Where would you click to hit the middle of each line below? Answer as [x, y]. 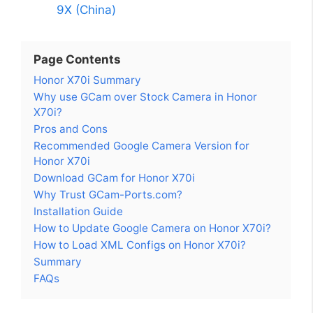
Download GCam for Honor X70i [114, 177]
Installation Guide [78, 211]
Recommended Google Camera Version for [141, 145]
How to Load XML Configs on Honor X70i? [140, 245]
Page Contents [77, 59]
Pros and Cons [71, 129]
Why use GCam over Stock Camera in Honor [145, 96]
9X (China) [86, 9]
